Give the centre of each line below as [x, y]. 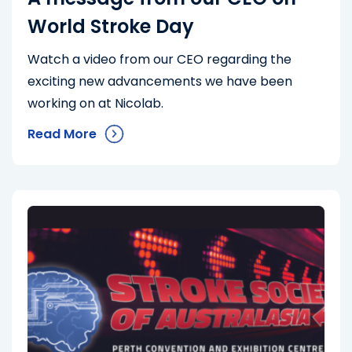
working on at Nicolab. [95, 103]
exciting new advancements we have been [160, 81]
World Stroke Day [111, 26]
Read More [62, 134]
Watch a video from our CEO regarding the [159, 59]
